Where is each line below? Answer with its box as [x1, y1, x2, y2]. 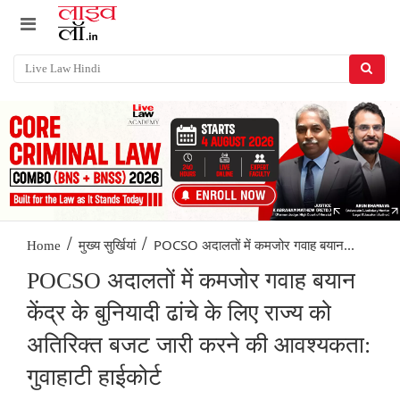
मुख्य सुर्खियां [79, 238, 136, 254]
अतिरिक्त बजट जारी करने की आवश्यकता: [27, 332, 371, 359]
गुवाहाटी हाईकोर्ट [27, 364, 162, 391]
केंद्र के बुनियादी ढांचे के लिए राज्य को [27, 300, 331, 327]
